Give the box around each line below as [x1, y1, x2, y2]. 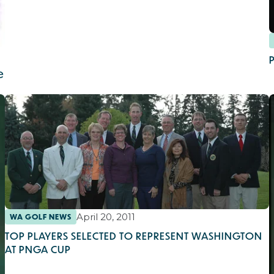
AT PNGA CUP [5, 242, 71, 256]
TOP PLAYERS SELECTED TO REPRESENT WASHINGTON [5, 228, 262, 243]
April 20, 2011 [76, 210, 135, 223]
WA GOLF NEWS [10, 211, 72, 222]
